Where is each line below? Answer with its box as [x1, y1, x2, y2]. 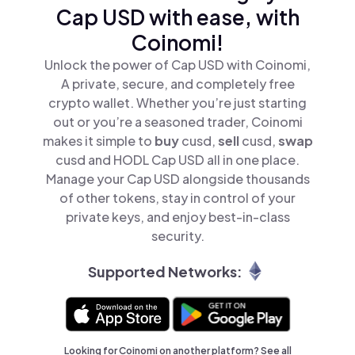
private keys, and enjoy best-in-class [65, 208, 290, 225]
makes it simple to [42, 132, 155, 149]
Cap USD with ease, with [55, 4, 300, 30]
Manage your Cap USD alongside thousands [45, 170, 310, 187]
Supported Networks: [87, 261, 242, 281]
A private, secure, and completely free [60, 75, 295, 92]
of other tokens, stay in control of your [59, 189, 296, 206]
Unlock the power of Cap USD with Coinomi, [44, 56, 311, 73]
